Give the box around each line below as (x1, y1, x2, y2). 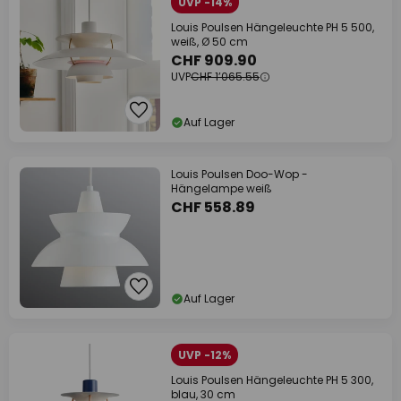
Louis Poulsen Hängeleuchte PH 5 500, (171, 20, 374, 35)
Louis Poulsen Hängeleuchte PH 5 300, (171, 372, 373, 388)
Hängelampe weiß (171, 181, 272, 196)
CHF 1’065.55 (191, 69, 260, 84)
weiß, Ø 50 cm (171, 34, 248, 49)
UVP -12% (178, 347, 231, 363)
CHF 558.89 (171, 197, 255, 218)
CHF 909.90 (171, 50, 257, 71)
